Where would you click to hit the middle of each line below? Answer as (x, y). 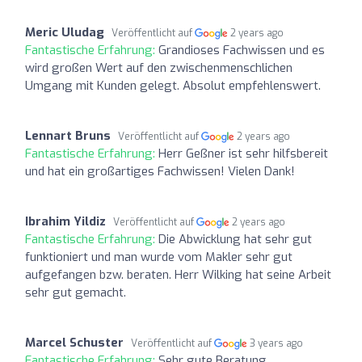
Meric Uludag (65, 32)
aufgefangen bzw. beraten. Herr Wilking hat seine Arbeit (178, 274)
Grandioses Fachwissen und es (242, 50)
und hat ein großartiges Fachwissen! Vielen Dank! (160, 171)
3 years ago (277, 343)
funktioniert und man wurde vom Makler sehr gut (159, 257)
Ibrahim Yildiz (65, 221)
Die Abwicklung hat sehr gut (235, 239)
